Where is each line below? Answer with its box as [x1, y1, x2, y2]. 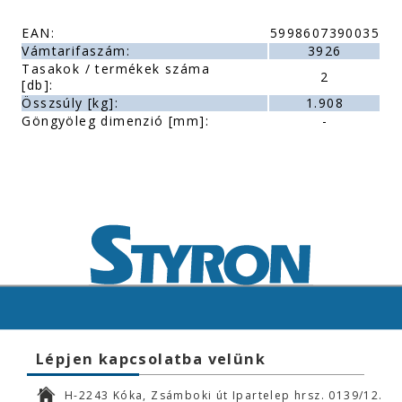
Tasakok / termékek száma [22, 60, 211, 77]
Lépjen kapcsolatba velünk [36, 349, 266, 369]
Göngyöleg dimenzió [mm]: [22, 112, 210, 129]
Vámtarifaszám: [22, 42, 131, 59]
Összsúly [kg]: [22, 94, 119, 111]
